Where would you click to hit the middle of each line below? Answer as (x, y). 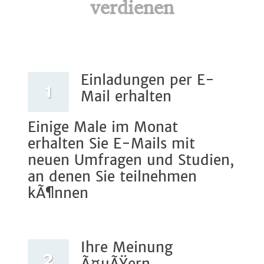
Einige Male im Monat (103, 128)
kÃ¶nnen (58, 194)
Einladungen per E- (148, 80)
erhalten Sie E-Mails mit (111, 144)
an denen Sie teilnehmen (112, 177)
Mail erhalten (126, 97)
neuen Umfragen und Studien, (131, 161)
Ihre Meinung (127, 248)
